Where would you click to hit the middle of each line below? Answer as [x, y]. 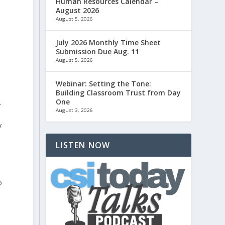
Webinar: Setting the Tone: [104, 83]
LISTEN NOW [83, 145]
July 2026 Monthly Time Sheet [108, 42]
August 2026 [78, 10]
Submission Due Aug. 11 [98, 51]
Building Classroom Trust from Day [119, 92]
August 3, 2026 [75, 110]
